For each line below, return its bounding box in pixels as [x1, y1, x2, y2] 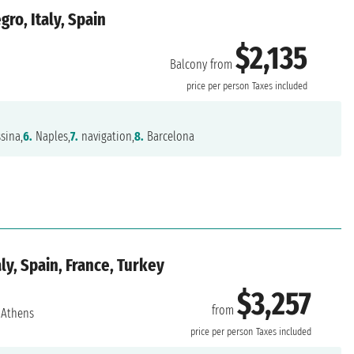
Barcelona [144, 129, 195, 145]
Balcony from [170, 56, 236, 72]
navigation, [78, 129, 135, 145]
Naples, [32, 129, 71, 145]
